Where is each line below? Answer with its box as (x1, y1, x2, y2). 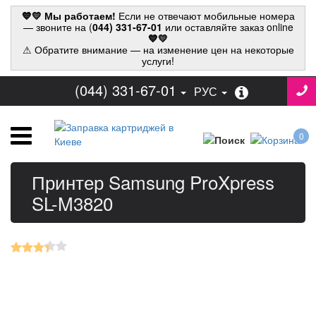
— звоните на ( (23, 20, 92, 34)
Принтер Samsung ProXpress (32, 169, 274, 195)
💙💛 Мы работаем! (21, 8, 116, 23)
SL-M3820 (32, 190, 113, 217)
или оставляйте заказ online (162, 20, 293, 34)
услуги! (142, 54, 174, 68)
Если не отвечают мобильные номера (115, 8, 295, 23)
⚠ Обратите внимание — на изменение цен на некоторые (22, 42, 294, 56)
